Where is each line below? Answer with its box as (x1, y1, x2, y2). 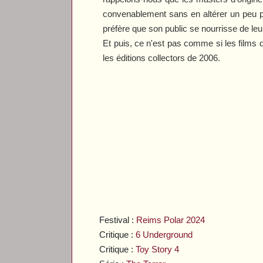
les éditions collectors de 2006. (103, 52, 221, 63)
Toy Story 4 (136, 244, 180, 254)
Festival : (99, 214, 137, 225)
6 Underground (136, 229, 193, 240)
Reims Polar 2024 (136, 214, 205, 225)
